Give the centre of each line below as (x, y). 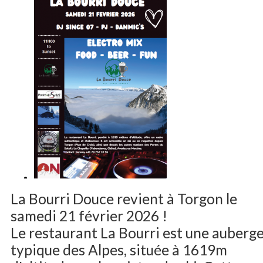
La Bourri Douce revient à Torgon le (124, 199)
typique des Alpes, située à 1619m (119, 250)
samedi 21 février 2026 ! (89, 216)
